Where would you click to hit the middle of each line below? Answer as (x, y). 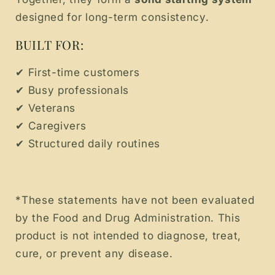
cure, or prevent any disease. (94, 254)
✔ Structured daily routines (88, 143)
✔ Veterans (46, 107)
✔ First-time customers (78, 72)
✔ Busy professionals (72, 90)
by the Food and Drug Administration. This (128, 218)
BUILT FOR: (50, 44)
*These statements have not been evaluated (135, 200)
